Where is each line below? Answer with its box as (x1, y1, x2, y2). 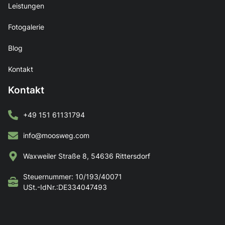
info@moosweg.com (23, 131, 89, 140)
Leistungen (8, 2, 44, 11)
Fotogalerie (8, 23, 44, 32)
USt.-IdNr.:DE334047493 (23, 183, 107, 192)
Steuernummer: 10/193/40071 (23, 172, 122, 181)
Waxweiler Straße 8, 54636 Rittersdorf (23, 152, 150, 161)
